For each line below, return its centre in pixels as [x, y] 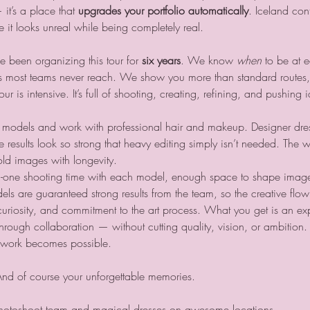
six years [161, 60]
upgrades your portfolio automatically [163, 10]
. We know [208, 60]
